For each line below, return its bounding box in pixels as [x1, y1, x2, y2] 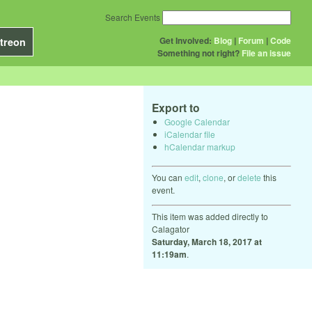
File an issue [242, 47, 291, 59]
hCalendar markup [164, 140, 235, 153]
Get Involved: [159, 34, 212, 47]
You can [152, 171, 185, 183]
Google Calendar [164, 115, 230, 127]
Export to [152, 100, 200, 116]
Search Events [105, 11, 160, 23]
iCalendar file [164, 127, 215, 140]
